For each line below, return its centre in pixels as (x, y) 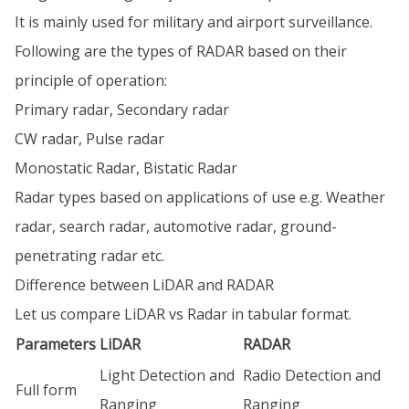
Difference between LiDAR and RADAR (144, 284)
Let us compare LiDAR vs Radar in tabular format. (183, 314)
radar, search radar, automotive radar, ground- (176, 226)
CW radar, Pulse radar (89, 138)
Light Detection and (167, 375)
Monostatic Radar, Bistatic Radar (126, 168)
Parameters (56, 344)
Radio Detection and (312, 375)
